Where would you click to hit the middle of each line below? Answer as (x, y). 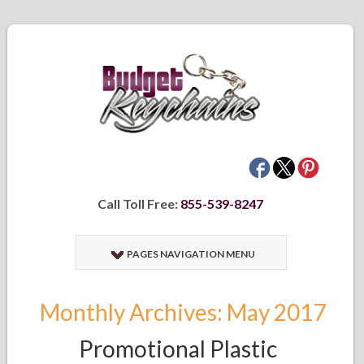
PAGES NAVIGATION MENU (191, 254)
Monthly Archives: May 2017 (183, 312)
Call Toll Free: (139, 204)
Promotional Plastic (178, 349)
